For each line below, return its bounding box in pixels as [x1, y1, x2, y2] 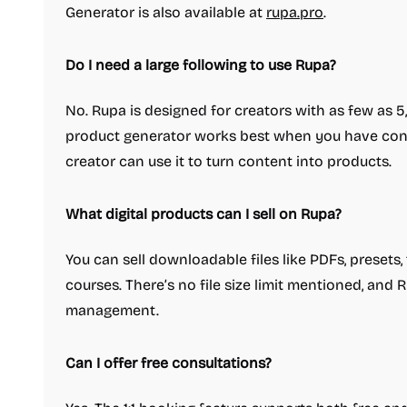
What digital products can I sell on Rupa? [65, 205, 342, 223]
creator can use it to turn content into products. [65, 153, 392, 170]
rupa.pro [266, 4, 323, 21]
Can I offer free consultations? [65, 354, 272, 372]
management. [65, 302, 159, 319]
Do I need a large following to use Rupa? [65, 56, 336, 74]
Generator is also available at [65, 4, 266, 21]
